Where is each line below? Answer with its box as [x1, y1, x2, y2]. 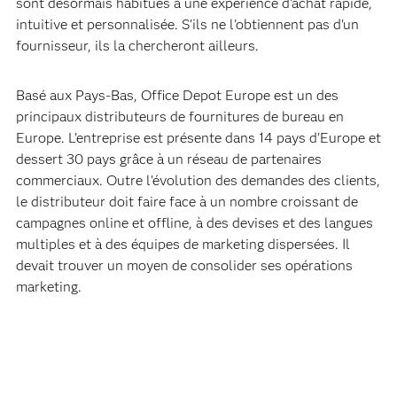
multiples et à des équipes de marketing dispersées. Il [15, 236, 350, 253]
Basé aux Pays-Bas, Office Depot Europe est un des [15, 87, 339, 104]
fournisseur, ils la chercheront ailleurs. [15, 37, 259, 54]
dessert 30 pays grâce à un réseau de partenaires [15, 151, 322, 167]
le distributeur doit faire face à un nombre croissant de [15, 193, 358, 210]
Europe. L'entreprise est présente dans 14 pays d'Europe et [15, 129, 381, 146]
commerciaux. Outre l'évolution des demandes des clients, [15, 172, 380, 189]
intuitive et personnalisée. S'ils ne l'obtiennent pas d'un [15, 16, 359, 33]
